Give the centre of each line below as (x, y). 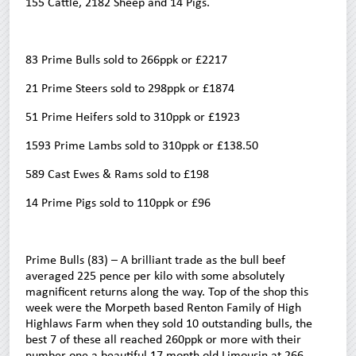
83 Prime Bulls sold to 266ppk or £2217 (126, 59)
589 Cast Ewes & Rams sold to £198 (117, 173)
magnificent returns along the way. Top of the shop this (167, 291)
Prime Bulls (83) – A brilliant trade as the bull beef (155, 259)
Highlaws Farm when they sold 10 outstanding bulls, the (169, 323)
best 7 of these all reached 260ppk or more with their (163, 339)
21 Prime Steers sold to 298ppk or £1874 (130, 87)
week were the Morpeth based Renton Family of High (163, 307)
